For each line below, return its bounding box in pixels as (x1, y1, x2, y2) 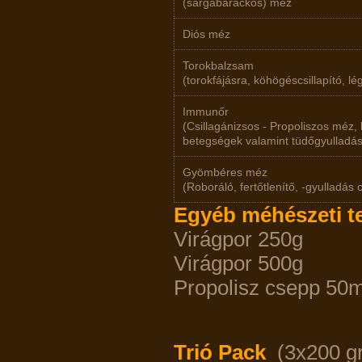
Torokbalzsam (183, 59, 254, 72)
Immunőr (183, 105, 229, 118)
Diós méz (183, 27, 230, 40)
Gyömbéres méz (183, 166, 267, 179)
